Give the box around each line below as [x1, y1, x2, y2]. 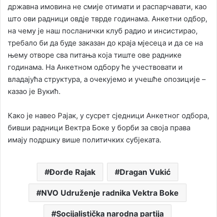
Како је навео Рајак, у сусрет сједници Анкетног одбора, [8, 111, 209, 121]
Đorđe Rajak [49, 167, 95, 177]
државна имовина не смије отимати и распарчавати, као [8, 2, 207, 12]
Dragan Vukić [119, 167, 170, 177]
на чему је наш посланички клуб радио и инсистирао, [8, 26, 198, 36]
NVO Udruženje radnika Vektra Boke [41, 188, 179, 198]
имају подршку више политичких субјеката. [8, 135, 161, 145]
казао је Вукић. [8, 87, 61, 96]
